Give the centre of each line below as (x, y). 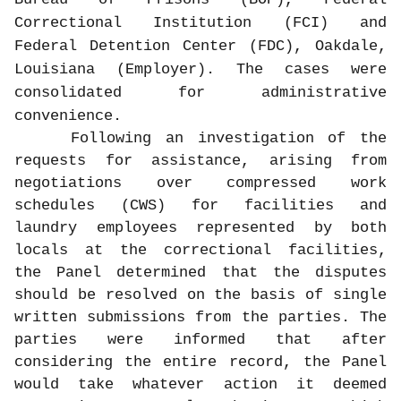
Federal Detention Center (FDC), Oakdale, (200, 46)
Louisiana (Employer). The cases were (200, 69)
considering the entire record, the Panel (200, 362)
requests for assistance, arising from (200, 160)
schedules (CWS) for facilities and (200, 205)
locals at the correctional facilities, (200, 250)
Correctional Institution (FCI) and (200, 22)
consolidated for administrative (200, 92)
